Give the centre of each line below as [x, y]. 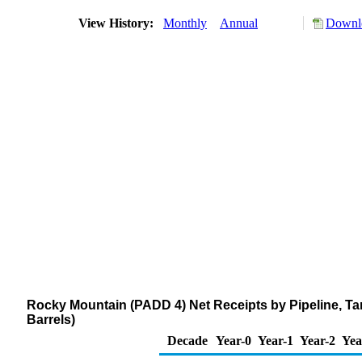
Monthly [185, 23]
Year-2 [318, 341]
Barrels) [51, 320]
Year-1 [276, 341]
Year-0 [234, 341]
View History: [118, 23]
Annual [239, 23]
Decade [187, 341]
